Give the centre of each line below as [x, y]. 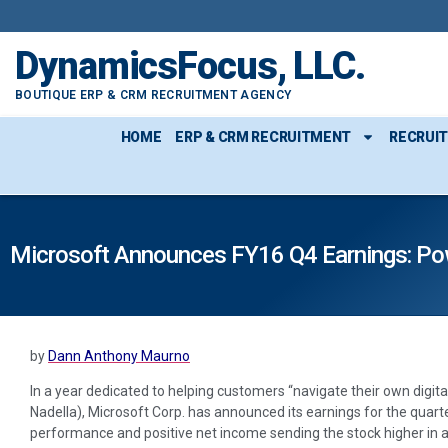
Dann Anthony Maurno [119, 356]
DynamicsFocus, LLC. [190, 66]
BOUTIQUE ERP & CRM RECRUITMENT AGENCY [153, 95]
